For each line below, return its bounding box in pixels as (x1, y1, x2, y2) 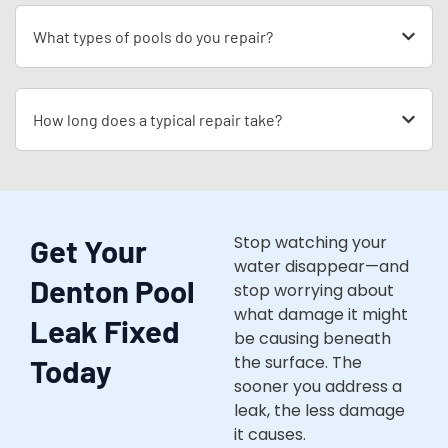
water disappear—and (234, 255, 409, 279)
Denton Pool (30, 272, 195, 310)
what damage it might (234, 303, 408, 327)
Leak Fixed (30, 312, 180, 350)
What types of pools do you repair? (33, 27, 273, 47)
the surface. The (234, 351, 362, 375)
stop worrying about (234, 279, 394, 303)
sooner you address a (234, 375, 402, 399)
